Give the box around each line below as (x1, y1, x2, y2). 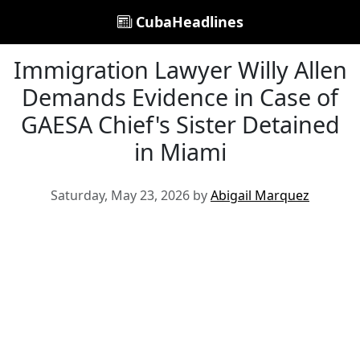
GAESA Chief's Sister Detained (20, 108, 340, 140)
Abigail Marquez (211, 186, 309, 204)
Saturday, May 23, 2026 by (51, 186, 211, 204)
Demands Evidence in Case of (22, 81, 338, 112)
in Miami (133, 136, 227, 167)
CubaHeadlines (131, 12, 243, 31)
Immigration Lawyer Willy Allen (13, 54, 347, 85)
